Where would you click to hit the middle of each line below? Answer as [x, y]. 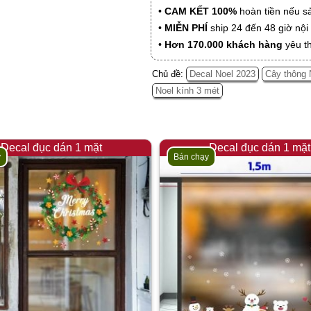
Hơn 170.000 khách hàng [224, 44]
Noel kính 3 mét [187, 90]
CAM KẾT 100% [201, 11]
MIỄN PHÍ [186, 27]
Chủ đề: [169, 74]
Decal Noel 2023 [222, 74]
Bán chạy [191, 157]
